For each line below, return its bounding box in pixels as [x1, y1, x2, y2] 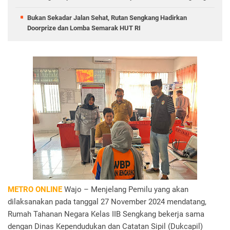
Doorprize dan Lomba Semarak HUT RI [27, 24, 141, 32]
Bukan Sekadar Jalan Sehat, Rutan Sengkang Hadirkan [27, 14, 187, 22]
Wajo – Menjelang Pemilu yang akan [62, 185, 188, 194]
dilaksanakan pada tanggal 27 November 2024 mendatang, [8, 197, 206, 206]
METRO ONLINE [8, 185, 62, 194]
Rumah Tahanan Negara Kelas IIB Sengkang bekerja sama [8, 209, 204, 219]
